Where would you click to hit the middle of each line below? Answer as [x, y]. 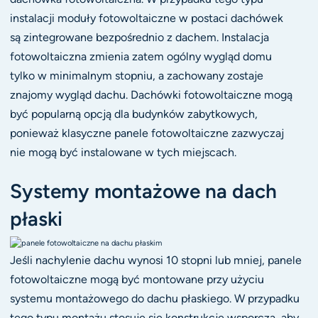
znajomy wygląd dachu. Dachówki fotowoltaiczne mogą [151, 95]
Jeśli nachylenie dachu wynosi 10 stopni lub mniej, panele [155, 261]
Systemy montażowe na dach [143, 191]
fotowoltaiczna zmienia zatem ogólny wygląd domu [141, 57]
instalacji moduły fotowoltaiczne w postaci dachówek [146, 18]
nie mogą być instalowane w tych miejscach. [123, 153]
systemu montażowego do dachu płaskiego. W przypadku [154, 299]
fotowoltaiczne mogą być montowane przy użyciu [137, 280]
